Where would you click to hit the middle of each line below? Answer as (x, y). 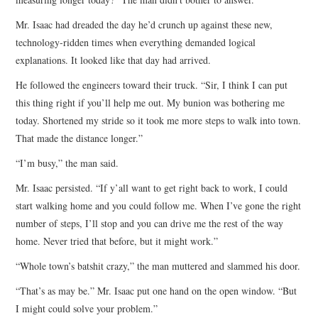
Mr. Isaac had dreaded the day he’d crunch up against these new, (144, 24)
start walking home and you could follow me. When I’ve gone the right (159, 205)
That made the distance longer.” (79, 138)
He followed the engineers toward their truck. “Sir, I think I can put (152, 84)
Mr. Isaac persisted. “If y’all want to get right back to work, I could (152, 187)
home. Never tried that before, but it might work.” (117, 241)
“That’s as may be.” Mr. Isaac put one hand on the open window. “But (157, 290)
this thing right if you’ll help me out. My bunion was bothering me (150, 102)
